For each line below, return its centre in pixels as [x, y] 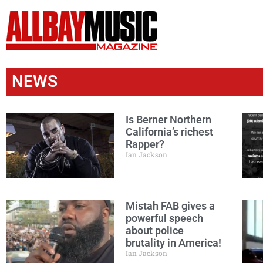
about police [155, 230]
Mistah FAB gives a [170, 206]
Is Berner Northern [168, 119]
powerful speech [164, 218]
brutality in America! [173, 243]
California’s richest [169, 132]
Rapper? [145, 144]
